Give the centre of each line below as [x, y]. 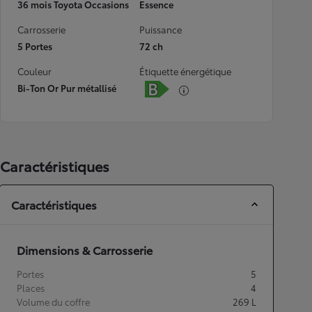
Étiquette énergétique [185, 71]
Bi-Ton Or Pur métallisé [67, 88]
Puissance [161, 29]
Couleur [34, 71]
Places [31, 288]
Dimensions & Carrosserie [85, 250]
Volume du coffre [53, 302]
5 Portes [35, 46]
